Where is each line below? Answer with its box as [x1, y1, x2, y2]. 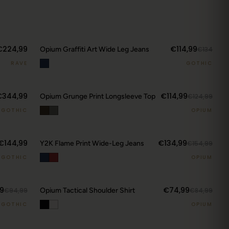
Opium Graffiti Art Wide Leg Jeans [40, 45, 149, 54]
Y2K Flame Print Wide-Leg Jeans [40, 139, 144, 148]
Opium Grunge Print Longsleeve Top [40, 92, 155, 101]
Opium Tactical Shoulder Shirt [40, 186, 135, 195]
